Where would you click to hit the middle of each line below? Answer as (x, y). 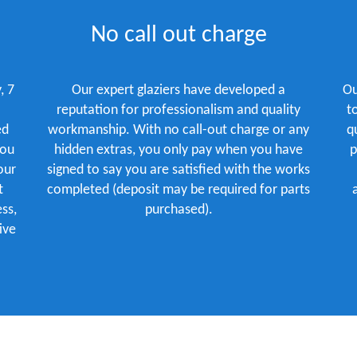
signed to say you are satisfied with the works (178, 170)
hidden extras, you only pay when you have (178, 150)
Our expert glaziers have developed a (178, 90)
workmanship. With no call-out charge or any (178, 130)
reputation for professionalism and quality (178, 110)
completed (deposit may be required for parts (178, 190)
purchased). (178, 210)
